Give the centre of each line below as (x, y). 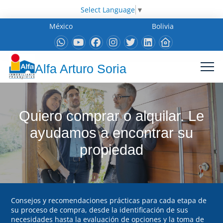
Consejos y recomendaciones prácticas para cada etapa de (109, 200)
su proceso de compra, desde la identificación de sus (100, 210)
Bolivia (163, 26)
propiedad (111, 150)
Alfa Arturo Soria (81, 69)
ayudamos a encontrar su (111, 133)
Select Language (108, 9)
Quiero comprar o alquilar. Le (111, 116)
